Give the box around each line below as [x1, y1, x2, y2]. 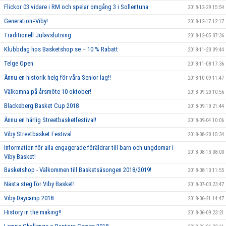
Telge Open [4, 59, 33, 67]
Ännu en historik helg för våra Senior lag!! [4, 73, 111, 81]
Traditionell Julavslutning [4, 31, 71, 39]
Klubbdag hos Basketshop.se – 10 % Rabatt [4, 45, 118, 53]
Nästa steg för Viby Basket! [4, 180, 75, 188]
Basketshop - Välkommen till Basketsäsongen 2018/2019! [4, 165, 151, 174]
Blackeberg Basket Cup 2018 [4, 101, 79, 109]
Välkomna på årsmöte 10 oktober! [4, 87, 91, 95]
